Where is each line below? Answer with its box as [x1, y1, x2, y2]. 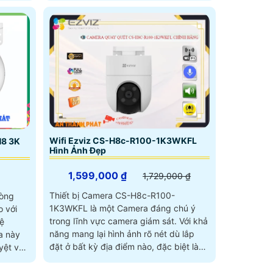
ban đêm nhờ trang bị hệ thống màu [49, 253, 193, 264]
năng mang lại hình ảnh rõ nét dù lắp [49, 228, 194, 239]
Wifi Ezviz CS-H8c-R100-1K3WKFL [49, 135, 197, 146]
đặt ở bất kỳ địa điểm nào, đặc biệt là [49, 241, 199, 252]
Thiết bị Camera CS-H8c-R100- [49, 190, 175, 200]
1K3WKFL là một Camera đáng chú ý [49, 202, 196, 213]
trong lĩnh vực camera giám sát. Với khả [49, 215, 179, 226]
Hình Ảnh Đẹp [49, 144, 106, 155]
